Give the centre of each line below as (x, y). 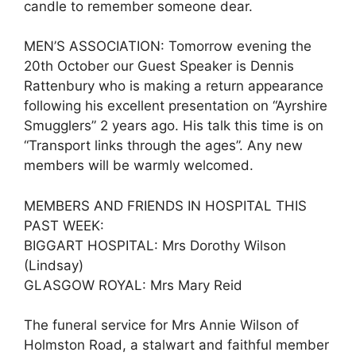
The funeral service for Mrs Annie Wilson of (161, 325)
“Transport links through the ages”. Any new (163, 145)
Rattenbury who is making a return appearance (174, 86)
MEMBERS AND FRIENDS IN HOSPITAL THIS (165, 205)
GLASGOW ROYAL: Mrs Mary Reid (133, 285)
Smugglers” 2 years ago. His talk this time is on (174, 126)
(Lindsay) (54, 265)
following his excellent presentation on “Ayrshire (176, 106)
